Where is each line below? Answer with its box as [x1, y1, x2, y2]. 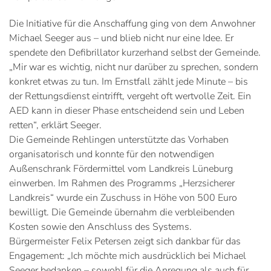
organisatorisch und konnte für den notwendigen [9, 147, 214, 161]
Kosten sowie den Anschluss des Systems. [9, 220, 192, 233]
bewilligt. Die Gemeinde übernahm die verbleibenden [9, 205, 235, 219]
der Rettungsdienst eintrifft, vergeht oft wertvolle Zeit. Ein [9, 89, 251, 103]
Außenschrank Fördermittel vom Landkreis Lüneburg [9, 162, 233, 175]
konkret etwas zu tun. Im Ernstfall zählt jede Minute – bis [9, 74, 248, 88]
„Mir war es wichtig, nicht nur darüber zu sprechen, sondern [9, 60, 258, 74]
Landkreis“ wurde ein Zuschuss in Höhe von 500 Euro [9, 191, 237, 204]
